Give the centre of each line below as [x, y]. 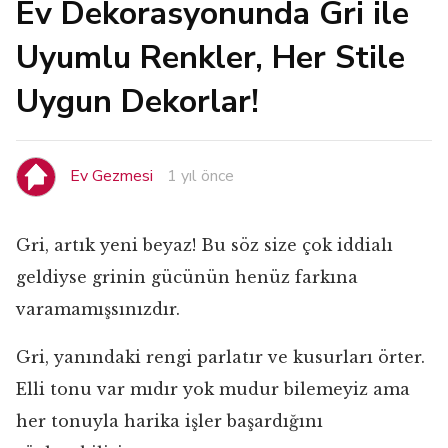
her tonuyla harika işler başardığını [169, 421]
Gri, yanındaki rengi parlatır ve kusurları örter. [220, 357]
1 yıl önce [200, 175]
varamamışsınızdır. [98, 309]
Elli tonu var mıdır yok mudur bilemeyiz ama [213, 389]
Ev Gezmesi [111, 175]
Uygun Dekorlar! [137, 101]
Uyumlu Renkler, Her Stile [210, 57]
